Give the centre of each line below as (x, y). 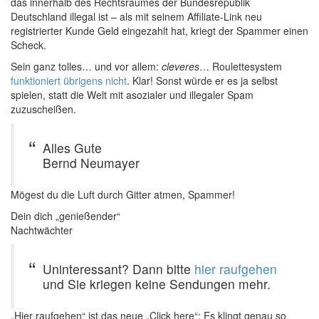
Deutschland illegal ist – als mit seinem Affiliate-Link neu (136, 16)
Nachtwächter (42, 230)
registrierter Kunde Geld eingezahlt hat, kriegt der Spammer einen (159, 30)
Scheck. (28, 45)
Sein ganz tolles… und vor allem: (86, 66)
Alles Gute (72, 147)
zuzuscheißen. (43, 109)
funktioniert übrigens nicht (69, 80)
